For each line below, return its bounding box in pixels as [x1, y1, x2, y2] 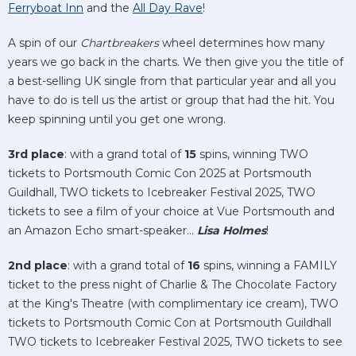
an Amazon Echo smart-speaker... [8, 223, 197, 238]
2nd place [8, 258, 68, 273]
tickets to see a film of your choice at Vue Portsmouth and [8, 204, 335, 219]
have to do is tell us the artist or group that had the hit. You [8, 93, 335, 108]
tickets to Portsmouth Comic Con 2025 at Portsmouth [8, 166, 311, 181]
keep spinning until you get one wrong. [8, 112, 226, 127]
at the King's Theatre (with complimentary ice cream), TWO [8, 296, 339, 311]
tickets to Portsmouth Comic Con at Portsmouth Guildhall [8, 315, 331, 331]
